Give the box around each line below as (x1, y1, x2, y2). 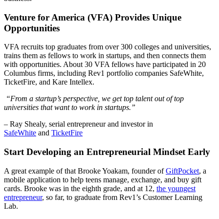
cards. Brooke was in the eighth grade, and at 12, (4, 184, 156, 193)
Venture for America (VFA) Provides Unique (4, 12, 181, 22)
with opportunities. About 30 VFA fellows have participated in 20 (4, 60, 206, 69)
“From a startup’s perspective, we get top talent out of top (6, 94, 184, 103)
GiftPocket (166, 166, 199, 175)
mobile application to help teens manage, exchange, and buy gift (4, 175, 201, 184)
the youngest (156, 184, 196, 193)
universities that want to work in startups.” (4, 103, 135, 112)
